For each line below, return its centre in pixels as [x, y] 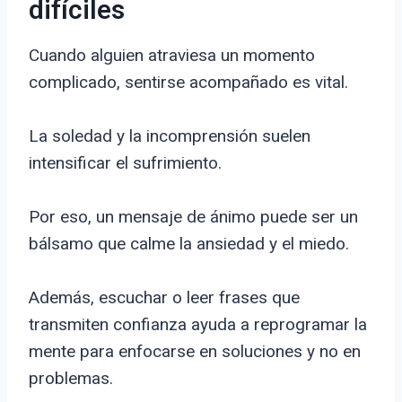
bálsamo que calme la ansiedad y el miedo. [189, 244]
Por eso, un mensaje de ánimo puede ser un [193, 217]
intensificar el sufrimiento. [125, 163]
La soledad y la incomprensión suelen [170, 136]
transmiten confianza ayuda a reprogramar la [198, 325]
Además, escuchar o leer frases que [164, 298]
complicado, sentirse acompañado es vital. [188, 83]
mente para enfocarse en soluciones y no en [195, 352]
